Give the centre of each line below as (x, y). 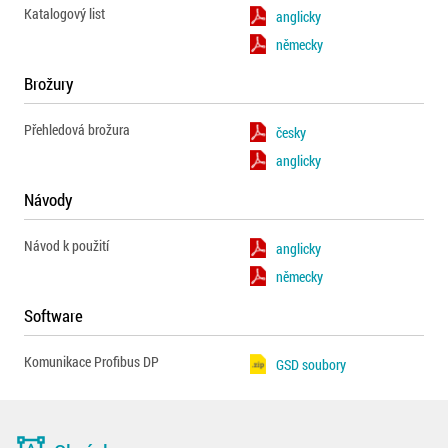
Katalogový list (64, 13)
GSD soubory (311, 364)
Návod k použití (66, 245)
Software (53, 315)
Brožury (48, 83)
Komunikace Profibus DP (91, 361)
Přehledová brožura (77, 129)
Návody (48, 199)
